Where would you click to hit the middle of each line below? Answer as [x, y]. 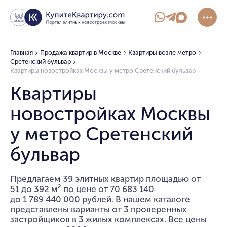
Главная [22, 52]
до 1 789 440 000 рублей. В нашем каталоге [100, 199]
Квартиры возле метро [162, 52]
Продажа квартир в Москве [80, 52]
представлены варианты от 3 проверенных [99, 210]
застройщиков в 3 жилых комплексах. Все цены [108, 220]
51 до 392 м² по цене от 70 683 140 [83, 189]
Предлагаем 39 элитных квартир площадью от [105, 179]
